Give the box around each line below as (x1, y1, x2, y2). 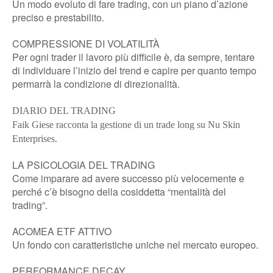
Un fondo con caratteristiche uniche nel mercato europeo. (12, 237, 258, 252)
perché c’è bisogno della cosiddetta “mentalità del (12, 184, 226, 199)
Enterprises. (12, 133, 57, 144)
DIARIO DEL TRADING (12, 105, 116, 116)
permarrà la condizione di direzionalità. (12, 76, 180, 91)
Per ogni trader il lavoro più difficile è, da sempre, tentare (12, 49, 255, 64)
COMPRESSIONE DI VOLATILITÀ (12, 36, 160, 51)
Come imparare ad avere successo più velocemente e (12, 171, 244, 185)
